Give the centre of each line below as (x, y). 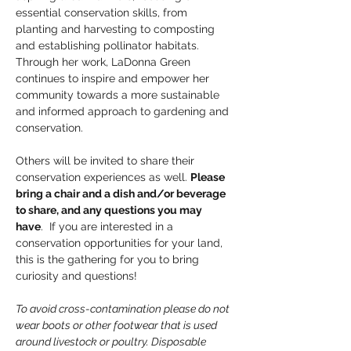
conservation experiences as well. (103, 177)
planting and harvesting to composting (117, 29)
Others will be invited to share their (107, 161)
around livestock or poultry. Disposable (112, 342)
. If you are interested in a (109, 226)
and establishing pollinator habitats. (109, 45)
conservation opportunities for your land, (121, 243)
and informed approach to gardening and (124, 111)
